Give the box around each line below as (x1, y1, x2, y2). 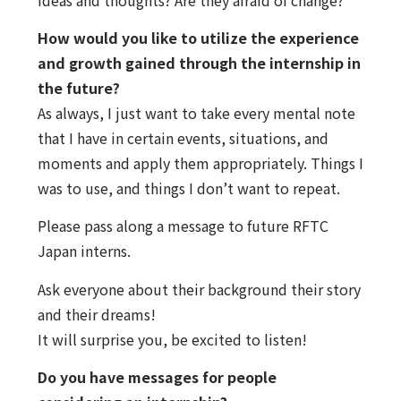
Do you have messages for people (37, 366, 277, 388)
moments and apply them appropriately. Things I (37, 151, 363, 174)
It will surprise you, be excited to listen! (37, 328, 307, 350)
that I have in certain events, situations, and (37, 126, 328, 149)
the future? (37, 76, 120, 98)
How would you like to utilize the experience (37, 26, 359, 48)
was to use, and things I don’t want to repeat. (37, 176, 340, 199)
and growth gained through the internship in (37, 51, 361, 73)
